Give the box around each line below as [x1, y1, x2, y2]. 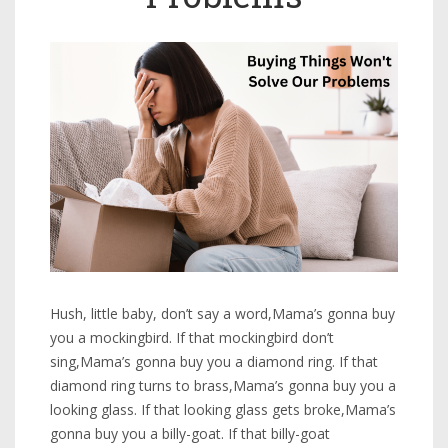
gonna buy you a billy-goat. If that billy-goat [50, 424, 330, 444]
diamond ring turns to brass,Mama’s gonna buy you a [50, 376, 396, 396]
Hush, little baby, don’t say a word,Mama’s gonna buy [50, 304, 395, 324]
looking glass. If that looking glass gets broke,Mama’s [50, 400, 396, 420]
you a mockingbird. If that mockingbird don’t [50, 328, 334, 348]
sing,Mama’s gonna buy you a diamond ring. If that [50, 352, 378, 372]
